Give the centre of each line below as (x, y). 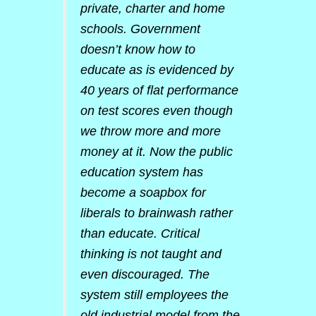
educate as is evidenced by (157, 70)
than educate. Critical (140, 233)
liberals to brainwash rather (156, 213)
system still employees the (154, 295)
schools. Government (140, 29)
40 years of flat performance (159, 90)
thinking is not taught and (151, 254)
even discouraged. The (145, 274)
